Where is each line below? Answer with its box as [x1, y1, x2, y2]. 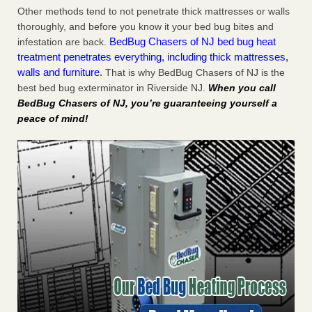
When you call [208, 82, 276, 94]
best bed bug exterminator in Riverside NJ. [17, 82, 208, 94]
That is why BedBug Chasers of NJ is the [102, 67, 285, 79]
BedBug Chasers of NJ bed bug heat [109, 36, 276, 48]
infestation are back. [17, 36, 109, 48]
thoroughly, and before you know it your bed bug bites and [17, 21, 274, 33]
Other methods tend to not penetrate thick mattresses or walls [17, 6, 290, 17]
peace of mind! [17, 113, 88, 125]
